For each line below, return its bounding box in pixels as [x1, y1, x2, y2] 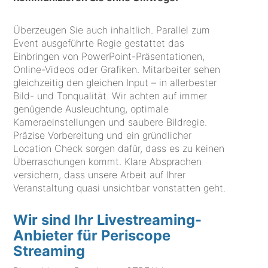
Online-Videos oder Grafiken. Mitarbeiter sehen [13, 63, 221, 76]
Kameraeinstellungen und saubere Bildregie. [13, 116, 208, 129]
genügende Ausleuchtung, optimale [13, 103, 169, 115]
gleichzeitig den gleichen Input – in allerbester [13, 77, 217, 89]
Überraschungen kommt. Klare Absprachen [13, 156, 202, 168]
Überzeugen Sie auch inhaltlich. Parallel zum [13, 24, 211, 36]
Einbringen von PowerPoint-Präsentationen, [13, 50, 205, 63]
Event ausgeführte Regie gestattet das [13, 37, 185, 50]
